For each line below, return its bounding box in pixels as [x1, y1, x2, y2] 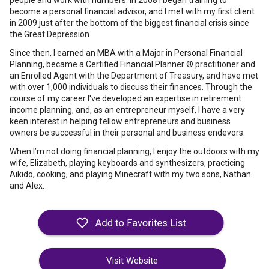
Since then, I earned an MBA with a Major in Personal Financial [10, 48, 243, 58]
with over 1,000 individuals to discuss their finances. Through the [10, 82, 252, 92]
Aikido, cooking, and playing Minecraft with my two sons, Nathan [10, 169, 251, 179]
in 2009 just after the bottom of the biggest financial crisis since [10, 18, 249, 28]
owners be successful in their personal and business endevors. [10, 128, 245, 138]
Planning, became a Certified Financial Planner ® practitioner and [10, 59, 255, 69]
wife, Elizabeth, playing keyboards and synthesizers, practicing [10, 158, 245, 168]
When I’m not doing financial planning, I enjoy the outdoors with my [10, 147, 259, 156]
